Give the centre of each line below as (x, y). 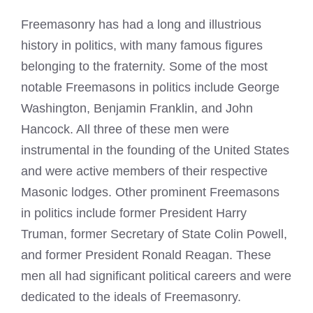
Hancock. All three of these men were (125, 129)
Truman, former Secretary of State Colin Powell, (154, 234)
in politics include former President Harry (134, 213)
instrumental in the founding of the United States (155, 150)
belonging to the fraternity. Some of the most (144, 66)
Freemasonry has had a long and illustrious (141, 24)
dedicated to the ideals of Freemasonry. (131, 297)
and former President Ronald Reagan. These (146, 255)
